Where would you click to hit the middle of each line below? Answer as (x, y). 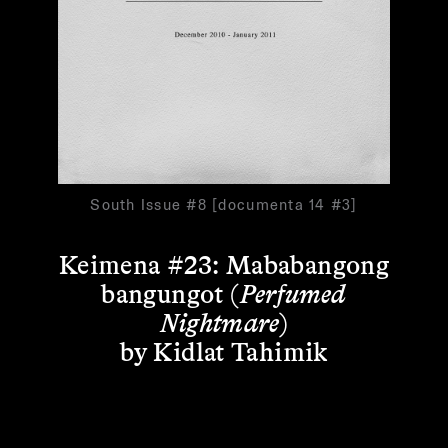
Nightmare (219, 321)
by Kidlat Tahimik (224, 350)
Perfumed (293, 292)
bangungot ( (170, 292)
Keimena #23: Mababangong (224, 263)
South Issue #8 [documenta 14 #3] (224, 204)
